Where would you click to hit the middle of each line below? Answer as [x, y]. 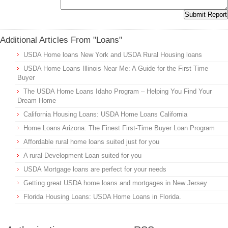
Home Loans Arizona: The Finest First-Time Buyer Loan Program [119, 128]
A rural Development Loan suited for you [82, 155]
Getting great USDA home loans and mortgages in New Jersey [115, 183]
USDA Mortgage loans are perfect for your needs [95, 169]
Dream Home [37, 101]
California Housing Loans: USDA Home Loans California [105, 114]
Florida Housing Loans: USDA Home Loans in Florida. [102, 197]
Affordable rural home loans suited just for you [91, 142]
